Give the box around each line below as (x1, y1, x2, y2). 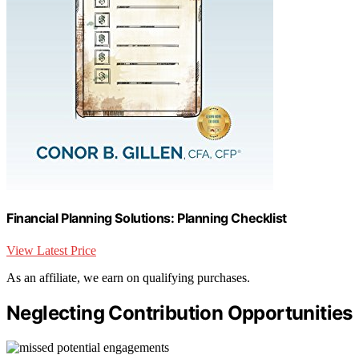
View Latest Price (6, 243, 96, 257)
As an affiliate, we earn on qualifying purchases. (6, 270, 250, 284)
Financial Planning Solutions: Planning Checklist (6, 210, 287, 227)
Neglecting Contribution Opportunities (6, 301, 353, 325)
